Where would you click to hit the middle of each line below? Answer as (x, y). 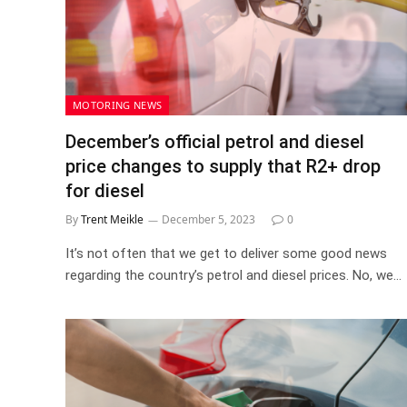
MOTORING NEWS (118, 104)
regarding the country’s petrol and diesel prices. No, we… (233, 275)
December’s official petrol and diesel (215, 141)
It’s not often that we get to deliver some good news (226, 253)
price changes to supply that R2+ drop (223, 166)
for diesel (105, 190)
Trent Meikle (112, 219)
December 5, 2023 (208, 219)
